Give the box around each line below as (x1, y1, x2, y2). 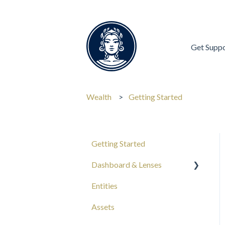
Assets (91, 202, 115, 212)
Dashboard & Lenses (91, 160, 162, 170)
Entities (91, 181, 118, 191)
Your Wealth (102, 181, 145, 191)
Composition (102, 202, 147, 212)
